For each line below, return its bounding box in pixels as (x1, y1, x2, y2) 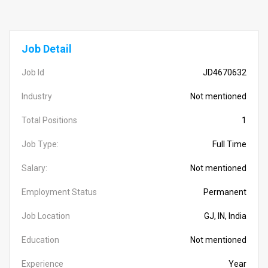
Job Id (22, 68, 44, 77)
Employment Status (22, 187, 97, 197)
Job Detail (22, 42, 72, 55)
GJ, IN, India (204, 211, 246, 221)
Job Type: (22, 139, 59, 149)
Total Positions (22, 115, 77, 125)
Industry (22, 92, 52, 101)
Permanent (203, 187, 246, 197)
